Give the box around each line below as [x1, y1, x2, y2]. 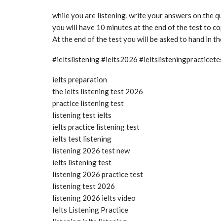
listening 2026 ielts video [52, 193, 136, 202]
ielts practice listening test [52, 122, 140, 131]
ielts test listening [52, 134, 111, 143]
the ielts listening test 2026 [52, 86, 143, 96]
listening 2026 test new [52, 146, 130, 155]
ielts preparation [52, 74, 107, 84]
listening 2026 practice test [52, 169, 143, 179]
